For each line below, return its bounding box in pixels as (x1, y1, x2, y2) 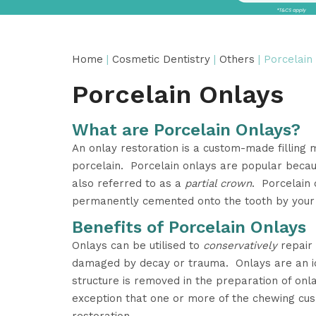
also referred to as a (72, 177, 185, 190)
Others (219, 53, 258, 66)
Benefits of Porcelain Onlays (72, 217, 306, 237)
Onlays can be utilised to (72, 239, 203, 252)
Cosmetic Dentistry (112, 53, 214, 66)
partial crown (185, 177, 252, 190)
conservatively (203, 239, 277, 252)
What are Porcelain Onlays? (72, 120, 300, 140)
